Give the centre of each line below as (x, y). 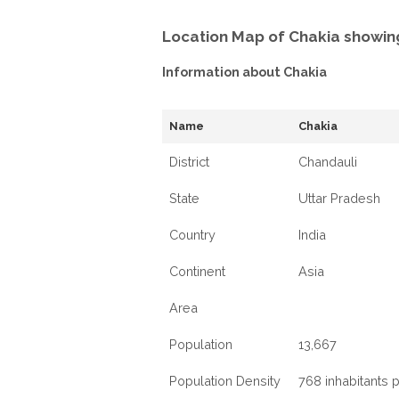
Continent (197, 271)
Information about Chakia (244, 72)
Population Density (225, 381)
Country (192, 235)
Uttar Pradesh (339, 198)
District (189, 162)
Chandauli (328, 162)
